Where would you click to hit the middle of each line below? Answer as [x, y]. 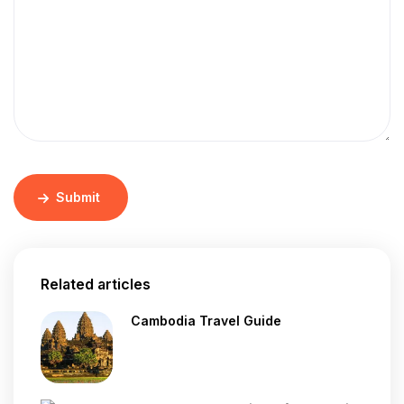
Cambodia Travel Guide [206, 321]
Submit [78, 197]
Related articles [96, 284]
